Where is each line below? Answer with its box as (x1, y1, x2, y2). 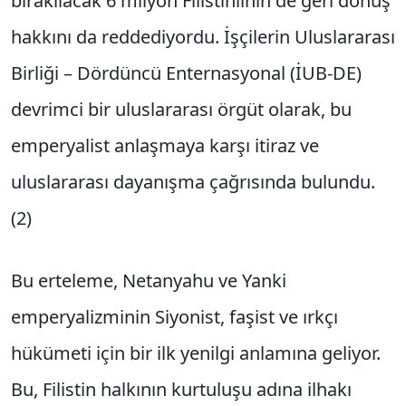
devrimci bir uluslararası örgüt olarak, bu (11, 97, 352, 122)
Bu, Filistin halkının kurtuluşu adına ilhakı (11, 376, 352, 401)
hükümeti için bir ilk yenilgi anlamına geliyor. (11, 340, 381, 365)
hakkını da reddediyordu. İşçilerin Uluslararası (11, 24, 395, 50)
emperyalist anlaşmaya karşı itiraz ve (11, 133, 319, 159)
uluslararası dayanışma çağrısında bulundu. (11, 169, 375, 195)
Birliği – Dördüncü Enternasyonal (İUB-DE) (11, 61, 362, 86)
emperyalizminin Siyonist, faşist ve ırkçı (11, 304, 338, 329)
